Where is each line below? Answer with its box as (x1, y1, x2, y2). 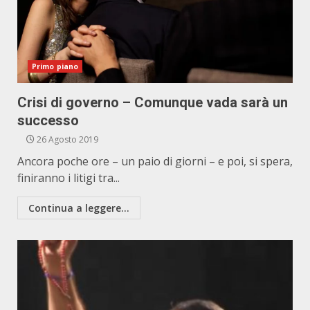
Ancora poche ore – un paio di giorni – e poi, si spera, (17, 154, 293, 169)
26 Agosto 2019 (35, 134, 98, 145)
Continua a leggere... (28, 201, 129, 215)
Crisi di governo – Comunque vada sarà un (17, 94, 288, 111)
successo (17, 112, 79, 129)
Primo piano (32, 62, 79, 71)
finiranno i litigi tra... (17, 170, 120, 185)
